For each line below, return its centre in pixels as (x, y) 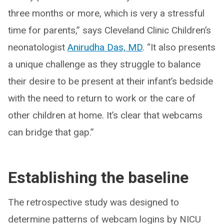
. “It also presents (179, 47)
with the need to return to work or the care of (102, 98)
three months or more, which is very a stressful (106, 13)
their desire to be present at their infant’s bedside (110, 81)
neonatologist (38, 47)
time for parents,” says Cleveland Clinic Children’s (109, 30)
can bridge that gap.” (51, 132)
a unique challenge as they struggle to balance (104, 64)
